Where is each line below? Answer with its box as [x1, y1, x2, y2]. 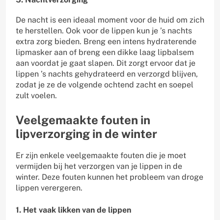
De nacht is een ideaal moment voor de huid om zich [16, 15, 204, 25]
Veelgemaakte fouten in [16, 112, 150, 127]
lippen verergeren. [16, 183, 82, 192]
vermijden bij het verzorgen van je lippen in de [16, 161, 182, 171]
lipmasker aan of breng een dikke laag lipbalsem [16, 47, 194, 57]
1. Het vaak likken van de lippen [16, 205, 131, 215]
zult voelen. [16, 90, 57, 100]
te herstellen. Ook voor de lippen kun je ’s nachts [16, 26, 192, 35]
